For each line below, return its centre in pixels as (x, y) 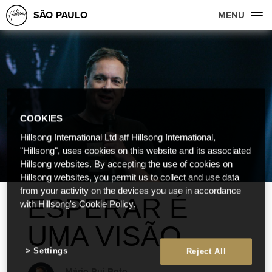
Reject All (206, 251)
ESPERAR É (108, 208)
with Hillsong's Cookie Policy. (78, 204)
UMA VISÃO (104, 236)
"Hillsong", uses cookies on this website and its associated (136, 151)
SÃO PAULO (60, 15)
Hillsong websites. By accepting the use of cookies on (127, 164)
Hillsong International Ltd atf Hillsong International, (118, 138)
